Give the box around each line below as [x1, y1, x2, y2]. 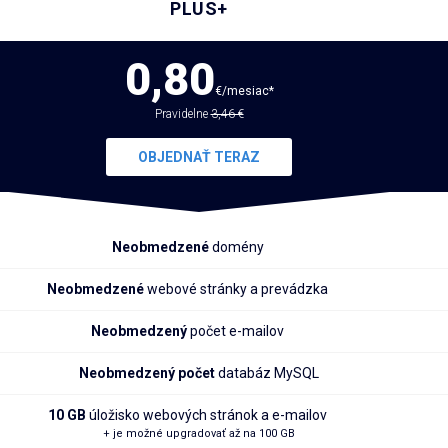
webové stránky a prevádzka [144, 281, 331, 297]
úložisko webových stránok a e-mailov [86, 407, 330, 423]
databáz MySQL [215, 365, 319, 381]
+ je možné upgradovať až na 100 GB [103, 427, 295, 440]
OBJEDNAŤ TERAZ [138, 149, 260, 165]
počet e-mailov [187, 323, 287, 339]
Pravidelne [154, 107, 211, 121]
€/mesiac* [214, 84, 274, 98]
